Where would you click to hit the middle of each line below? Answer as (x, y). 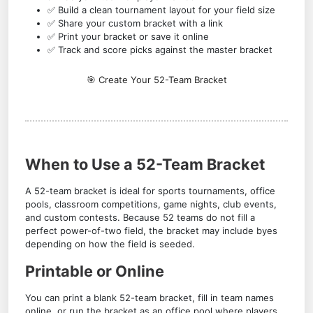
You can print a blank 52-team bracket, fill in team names (150, 298)
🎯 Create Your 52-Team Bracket (156, 80)
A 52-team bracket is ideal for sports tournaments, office (150, 191)
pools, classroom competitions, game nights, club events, (151, 204)
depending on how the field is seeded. (110, 244)
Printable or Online (95, 271)
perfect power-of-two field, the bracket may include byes (151, 231)
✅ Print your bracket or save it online (128, 36)
